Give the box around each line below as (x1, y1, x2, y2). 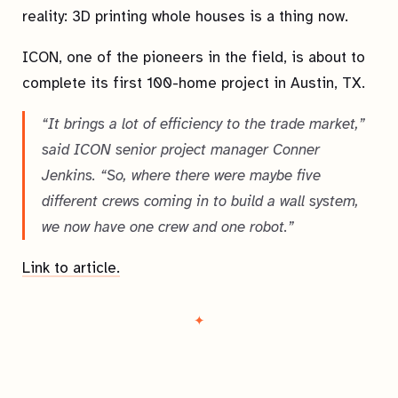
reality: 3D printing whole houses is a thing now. (22, 7, 348, 26)
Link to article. (22, 259, 120, 277)
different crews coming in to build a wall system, (41, 192, 359, 211)
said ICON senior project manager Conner (41, 140, 320, 159)
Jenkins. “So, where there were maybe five (41, 166, 321, 185)
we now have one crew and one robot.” (41, 218, 294, 236)
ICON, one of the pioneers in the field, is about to (22, 48, 365, 67)
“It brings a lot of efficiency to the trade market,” (41, 115, 365, 133)
